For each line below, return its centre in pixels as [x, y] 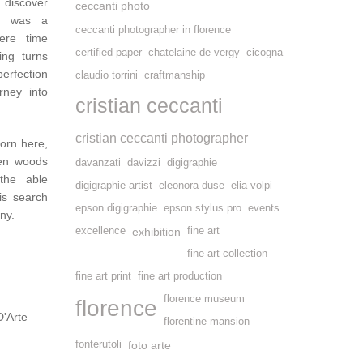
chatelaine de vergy [194, 53]
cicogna [264, 53]
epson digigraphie [116, 208]
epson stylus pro [202, 208]
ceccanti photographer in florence [153, 30]
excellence [100, 231]
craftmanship [174, 75]
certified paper [108, 53]
